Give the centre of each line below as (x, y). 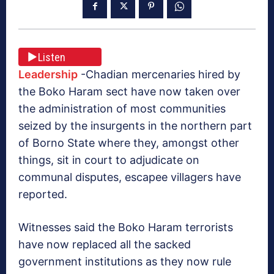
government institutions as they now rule (125, 262)
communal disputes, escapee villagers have (130, 177)
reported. (43, 194)
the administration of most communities (122, 109)
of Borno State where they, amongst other (129, 143)
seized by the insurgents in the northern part (135, 126)
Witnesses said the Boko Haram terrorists (126, 228)
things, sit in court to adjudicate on (109, 160)
